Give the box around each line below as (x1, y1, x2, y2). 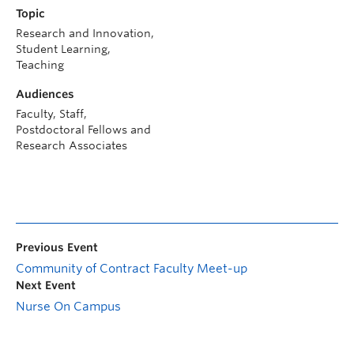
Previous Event (16, 240, 98, 254)
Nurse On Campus (16, 299, 121, 314)
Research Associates (16, 138, 127, 152)
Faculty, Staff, (16, 107, 87, 120)
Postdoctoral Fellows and (16, 122, 151, 136)
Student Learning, (16, 42, 111, 55)
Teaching (16, 58, 64, 71)
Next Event (16, 278, 76, 292)
